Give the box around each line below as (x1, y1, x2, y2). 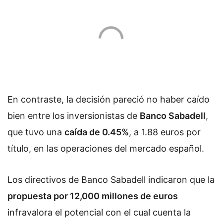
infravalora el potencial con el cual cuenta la (7, 207, 191, 218)
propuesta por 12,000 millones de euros (7, 191, 178, 202)
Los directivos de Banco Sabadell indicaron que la (7, 174, 215, 185)
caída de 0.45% (64, 126, 129, 137)
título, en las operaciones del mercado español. (7, 143, 207, 154)
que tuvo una (7, 126, 64, 137)
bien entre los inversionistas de (7, 110, 140, 121)
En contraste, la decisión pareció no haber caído (7, 94, 210, 105)
